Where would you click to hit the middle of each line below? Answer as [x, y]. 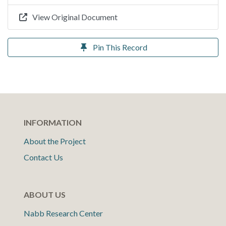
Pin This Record [120, 47]
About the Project [55, 141]
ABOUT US [45, 194]
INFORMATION [53, 122]
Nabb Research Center [63, 213]
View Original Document [75, 17]
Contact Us [43, 157]
